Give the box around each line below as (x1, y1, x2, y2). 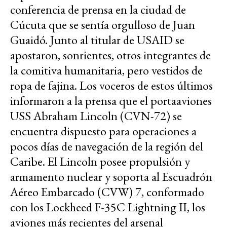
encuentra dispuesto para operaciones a (10, 123, 197, 139)
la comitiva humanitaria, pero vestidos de (10, 62, 203, 78)
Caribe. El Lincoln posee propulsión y (10, 153, 190, 169)
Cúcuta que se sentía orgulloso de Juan (10, 16, 195, 32)
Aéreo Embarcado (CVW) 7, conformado (10, 183, 204, 200)
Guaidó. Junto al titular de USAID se (10, 31, 184, 48)
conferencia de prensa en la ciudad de (10, 1, 186, 17)
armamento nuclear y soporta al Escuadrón (10, 168, 212, 184)
